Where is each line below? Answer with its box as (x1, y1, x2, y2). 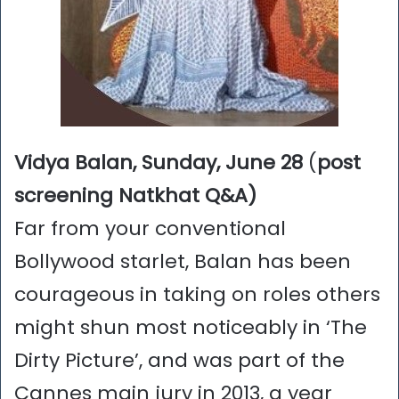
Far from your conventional (14, 215, 286, 243)
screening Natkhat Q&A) (14, 182, 256, 210)
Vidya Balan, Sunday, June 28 (14, 149, 303, 177)
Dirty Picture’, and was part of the (14, 346, 345, 375)
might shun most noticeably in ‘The (14, 313, 367, 342)
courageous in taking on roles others (14, 281, 380, 309)
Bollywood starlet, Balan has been (14, 248, 351, 276)
